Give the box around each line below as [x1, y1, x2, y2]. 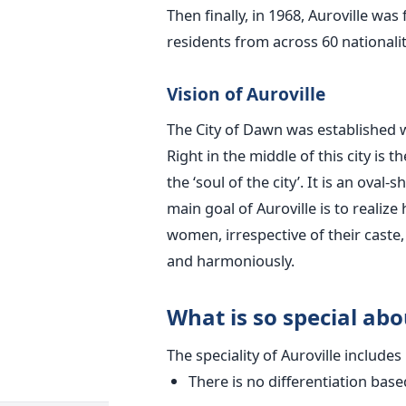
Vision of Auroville [166, 81, 325, 106]
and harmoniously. [166, 249, 295, 271]
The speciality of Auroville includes [166, 343, 401, 365]
